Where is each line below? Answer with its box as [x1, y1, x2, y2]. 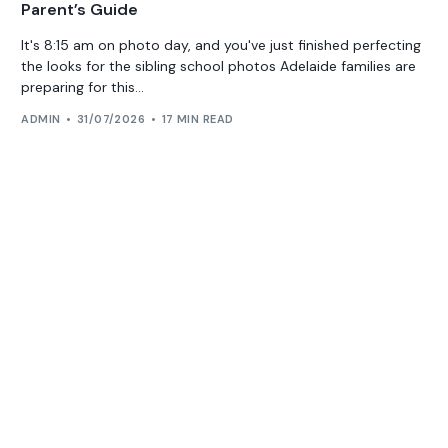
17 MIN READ [161, 112, 234, 127]
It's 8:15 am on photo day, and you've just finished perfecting [21, 35, 422, 54]
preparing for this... [21, 77, 145, 96]
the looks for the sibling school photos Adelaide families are [21, 56, 417, 75]
